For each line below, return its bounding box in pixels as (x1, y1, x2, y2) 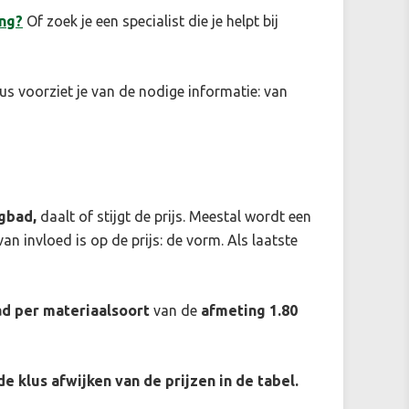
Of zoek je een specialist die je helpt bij (23, 12, 278, 29)
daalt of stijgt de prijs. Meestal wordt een (40, 207, 311, 225)
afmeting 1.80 (201, 301, 298, 319)
